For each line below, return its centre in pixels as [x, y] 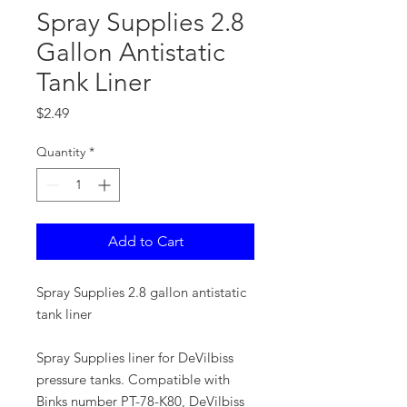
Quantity [61, 152]
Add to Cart [145, 241]
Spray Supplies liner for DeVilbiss [135, 357]
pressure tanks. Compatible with [133, 379]
